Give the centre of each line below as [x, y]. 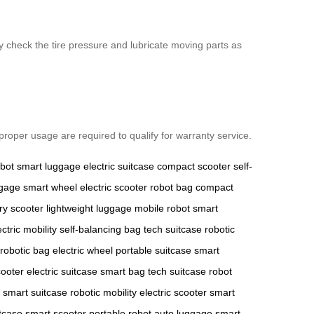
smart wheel [50, 187]
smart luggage [49, 166]
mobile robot [162, 208]
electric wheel [83, 250]
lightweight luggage [89, 208]
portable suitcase [153, 250]
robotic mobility [103, 292]
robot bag [171, 187]
